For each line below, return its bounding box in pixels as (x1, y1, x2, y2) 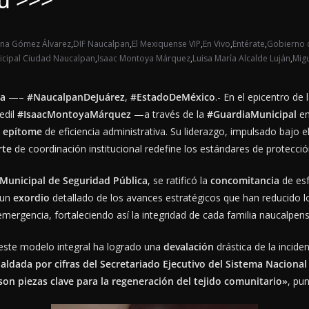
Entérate (232, 38, 265, 50)
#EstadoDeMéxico (130, 90, 215, 104)
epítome (3, 125, 42, 139)
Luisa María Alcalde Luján (192, 52, 290, 65)
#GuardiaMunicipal (207, 108, 299, 121)
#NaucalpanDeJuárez (27, 90, 125, 104)
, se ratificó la (148, 174, 210, 188)
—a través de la (131, 108, 207, 121)
